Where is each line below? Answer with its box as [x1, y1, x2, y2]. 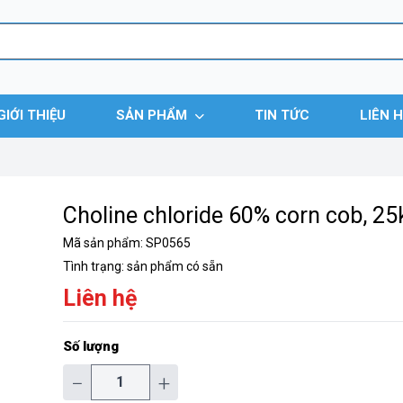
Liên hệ [63, 285, 138, 311]
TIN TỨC [255, 107, 310, 123]
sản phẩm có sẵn [127, 259, 223, 273]
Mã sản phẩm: [63, 236, 146, 250]
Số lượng [63, 338, 119, 354]
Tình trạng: [63, 259, 127, 273]
